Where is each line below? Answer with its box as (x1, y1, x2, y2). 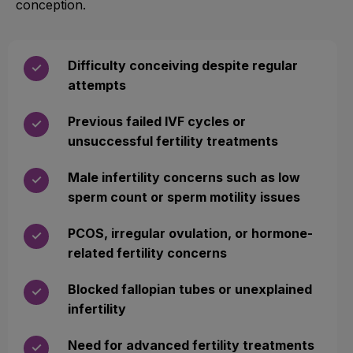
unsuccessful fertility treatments (68, 132, 278, 149)
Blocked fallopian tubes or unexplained (68, 281, 312, 297)
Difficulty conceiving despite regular (68, 57, 298, 73)
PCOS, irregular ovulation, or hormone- (68, 225, 313, 241)
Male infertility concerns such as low (68, 169, 300, 185)
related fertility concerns (68, 244, 227, 261)
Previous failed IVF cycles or (68, 113, 246, 129)
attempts (68, 76, 126, 93)
